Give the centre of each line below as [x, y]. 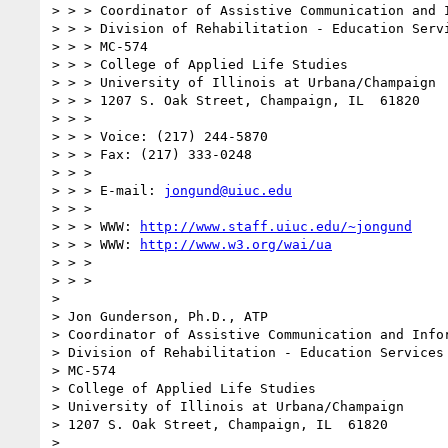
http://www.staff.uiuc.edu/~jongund [276, 226]
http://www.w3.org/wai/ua [236, 244]
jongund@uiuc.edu [228, 190]
